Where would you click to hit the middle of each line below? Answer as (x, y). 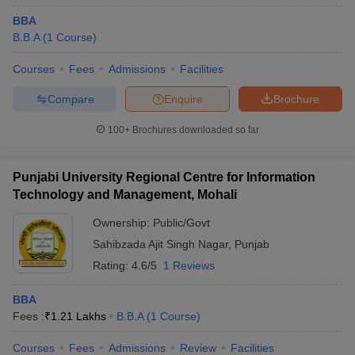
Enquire (183, 99)
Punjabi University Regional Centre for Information (164, 177)
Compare (71, 99)
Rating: (112, 265)
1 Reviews (189, 265)
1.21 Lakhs (78, 316)
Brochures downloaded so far (195, 130)
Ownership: (123, 223)
